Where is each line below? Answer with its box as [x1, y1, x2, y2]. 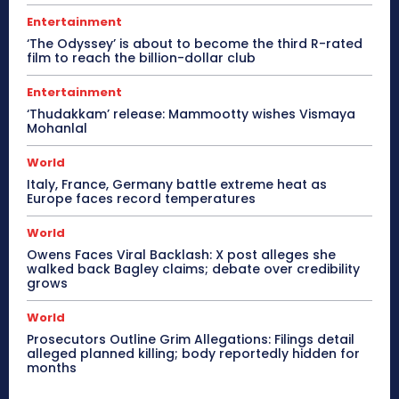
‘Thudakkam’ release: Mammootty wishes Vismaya [27, 104, 355, 123]
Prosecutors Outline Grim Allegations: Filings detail [27, 330, 354, 348]
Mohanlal [27, 118, 87, 137]
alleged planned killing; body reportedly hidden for [27, 344, 360, 362]
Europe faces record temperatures [27, 189, 256, 208]
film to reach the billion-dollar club [27, 48, 256, 67]
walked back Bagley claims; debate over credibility [27, 259, 360, 278]
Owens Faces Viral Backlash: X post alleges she [27, 245, 336, 264]
